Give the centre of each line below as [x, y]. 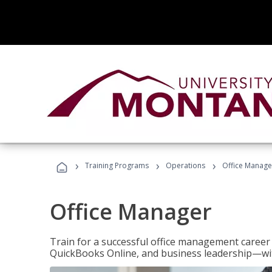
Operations [185, 165]
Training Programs [117, 165]
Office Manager [131, 212]
